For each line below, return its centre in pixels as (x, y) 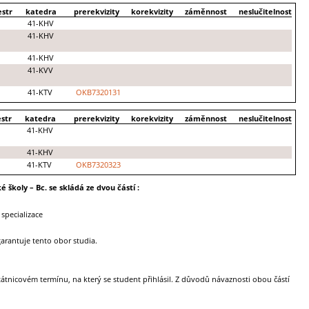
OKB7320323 (98, 165)
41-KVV (40, 70)
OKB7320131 (98, 92)
